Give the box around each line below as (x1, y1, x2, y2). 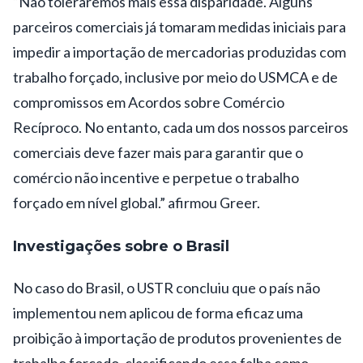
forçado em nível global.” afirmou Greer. (13, 193, 260, 211)
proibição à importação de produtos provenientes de (13, 328, 342, 347)
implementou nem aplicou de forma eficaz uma (13, 303, 303, 322)
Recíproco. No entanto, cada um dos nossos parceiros (13, 117, 348, 136)
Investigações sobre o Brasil (13, 237, 229, 255)
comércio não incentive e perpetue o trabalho (13, 168, 299, 186)
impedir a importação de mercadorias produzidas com (13, 42, 346, 61)
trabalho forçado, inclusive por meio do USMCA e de (13, 67, 338, 86)
